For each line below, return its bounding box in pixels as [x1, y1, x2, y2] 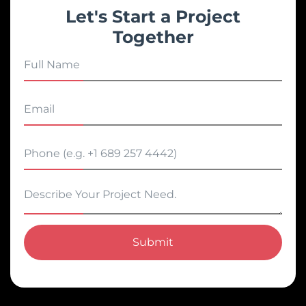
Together [112, 27, 194, 47]
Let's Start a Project [66, 6, 240, 27]
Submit [133, 236, 173, 249]
